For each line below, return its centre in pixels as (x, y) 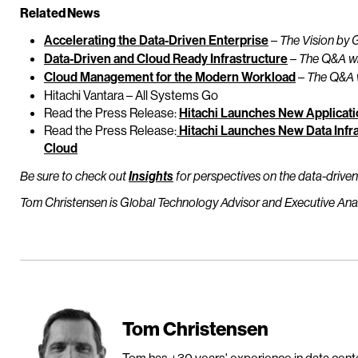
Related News (60, 12)
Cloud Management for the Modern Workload (170, 76)
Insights (151, 176)
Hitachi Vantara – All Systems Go (131, 95)
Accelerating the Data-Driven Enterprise (156, 40)
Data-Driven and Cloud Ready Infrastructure (166, 58)
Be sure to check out (74, 176)
